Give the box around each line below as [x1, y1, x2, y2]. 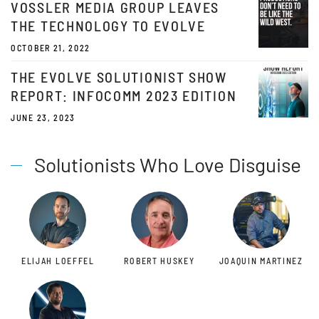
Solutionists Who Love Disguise [29, 152, 301, 177]
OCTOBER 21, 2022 [11, 43, 91, 53]
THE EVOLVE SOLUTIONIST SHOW [11, 68, 227, 86]
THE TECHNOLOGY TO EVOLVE [11, 17, 206, 35]
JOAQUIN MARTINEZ [219, 256, 303, 266]
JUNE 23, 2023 [11, 113, 76, 123]
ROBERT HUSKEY [124, 256, 195, 266]
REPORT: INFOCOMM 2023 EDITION [11, 87, 237, 105]
